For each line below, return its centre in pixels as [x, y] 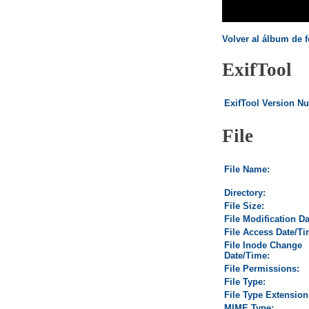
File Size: [244, 206]
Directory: [245, 193]
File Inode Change [263, 246]
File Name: [247, 170]
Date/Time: [247, 256]
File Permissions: [262, 269]
